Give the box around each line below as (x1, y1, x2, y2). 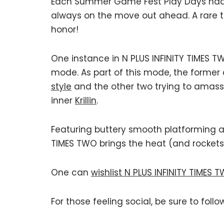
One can (51, 166, 91, 178)
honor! (51, 23, 78, 35)
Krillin (75, 94, 96, 106)
